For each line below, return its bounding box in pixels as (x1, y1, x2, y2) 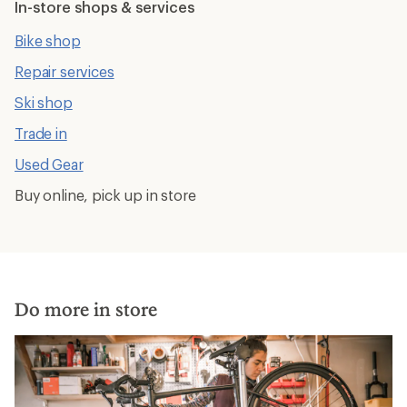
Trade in (15, 124, 67, 142)
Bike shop (15, 32, 81, 49)
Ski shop (15, 94, 73, 111)
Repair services (15, 63, 114, 80)
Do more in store (15, 297, 157, 320)
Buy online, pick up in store (15, 186, 196, 203)
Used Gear (15, 155, 84, 173)
